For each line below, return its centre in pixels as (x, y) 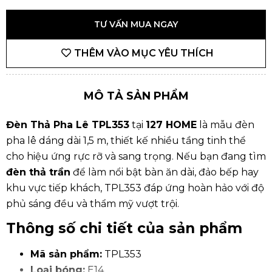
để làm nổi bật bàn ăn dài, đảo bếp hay (165, 172)
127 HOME (171, 124)
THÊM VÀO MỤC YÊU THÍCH (144, 53)
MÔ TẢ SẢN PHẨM (136, 96)
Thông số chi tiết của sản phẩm (124, 229)
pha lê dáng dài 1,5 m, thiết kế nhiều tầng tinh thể (126, 140)
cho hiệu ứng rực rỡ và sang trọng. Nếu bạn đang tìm (136, 156)
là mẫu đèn (226, 124)
